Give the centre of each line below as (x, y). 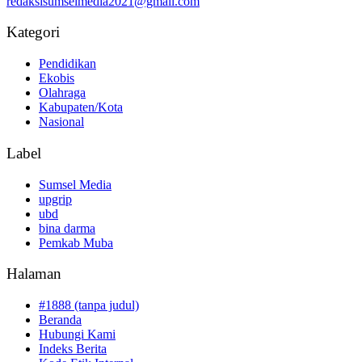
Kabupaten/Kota (81, 107)
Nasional (61, 122)
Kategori (33, 32)
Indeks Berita (73, 349)
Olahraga (62, 93)
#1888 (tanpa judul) (89, 305)
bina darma (67, 228)
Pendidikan (67, 64)
